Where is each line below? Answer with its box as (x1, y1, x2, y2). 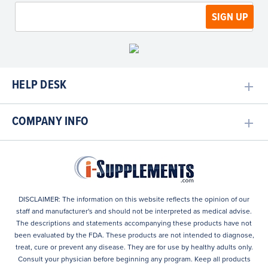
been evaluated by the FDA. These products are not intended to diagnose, (14, 231, 254, 239)
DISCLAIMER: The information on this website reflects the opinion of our (19, 195, 249, 203)
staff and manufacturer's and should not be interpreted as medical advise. (16, 207, 252, 215)
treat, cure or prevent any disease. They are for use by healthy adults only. (15, 243, 253, 251)
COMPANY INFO (12, 114, 88, 130)
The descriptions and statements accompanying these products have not (16, 219, 252, 227)
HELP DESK (12, 78, 67, 93)
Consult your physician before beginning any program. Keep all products (17, 255, 251, 263)
